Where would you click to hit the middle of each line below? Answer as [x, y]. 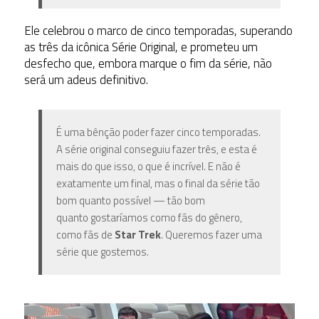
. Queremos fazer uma [211, 234]
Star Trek [137, 234]
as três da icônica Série [80, 47]
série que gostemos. [102, 251]
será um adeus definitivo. [86, 79]
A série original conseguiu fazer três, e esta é [156, 149]
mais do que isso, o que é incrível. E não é [148, 166]
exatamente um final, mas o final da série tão [158, 183]
